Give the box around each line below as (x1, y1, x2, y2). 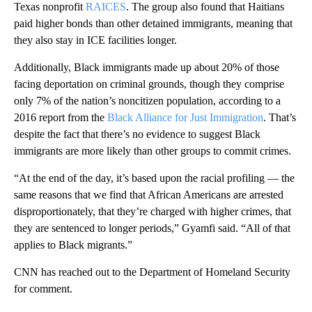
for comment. (14, 282, 72, 295)
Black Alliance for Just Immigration (107, 111, 263, 123)
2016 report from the (14, 111, 107, 123)
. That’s (263, 111, 296, 123)
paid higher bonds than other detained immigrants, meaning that (14, 17, 292, 29)
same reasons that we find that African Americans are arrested (14, 188, 283, 201)
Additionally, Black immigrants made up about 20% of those (14, 61, 279, 73)
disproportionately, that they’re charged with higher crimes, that (14, 205, 291, 217)
